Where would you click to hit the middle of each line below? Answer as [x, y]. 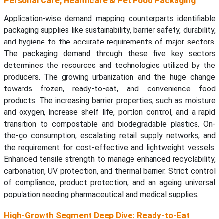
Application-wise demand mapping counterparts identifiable [109, 19]
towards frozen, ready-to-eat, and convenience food [109, 89]
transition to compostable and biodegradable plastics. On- [109, 124]
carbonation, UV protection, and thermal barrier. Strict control [109, 171]
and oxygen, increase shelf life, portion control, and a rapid [109, 112]
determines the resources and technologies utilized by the [109, 66]
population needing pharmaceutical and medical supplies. [101, 195]
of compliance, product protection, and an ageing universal [109, 183]
